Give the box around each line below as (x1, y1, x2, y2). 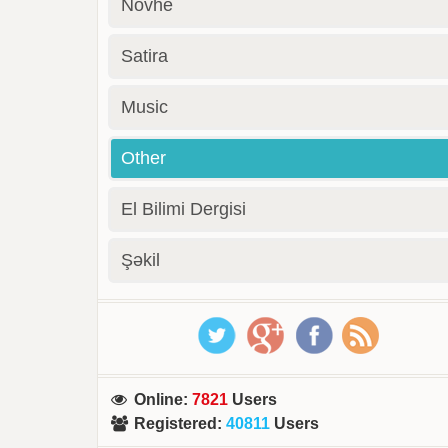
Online (134, 391, 184, 408)
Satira (121, 46, 169, 66)
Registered (134, 415, 218, 432)
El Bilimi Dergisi (121, 199, 247, 219)
